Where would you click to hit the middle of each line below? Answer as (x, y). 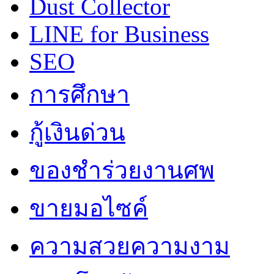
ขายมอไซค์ (89, 208)
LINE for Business (119, 34)
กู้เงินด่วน (77, 132)
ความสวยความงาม (130, 246)
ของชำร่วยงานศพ (122, 170)
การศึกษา (80, 94)
